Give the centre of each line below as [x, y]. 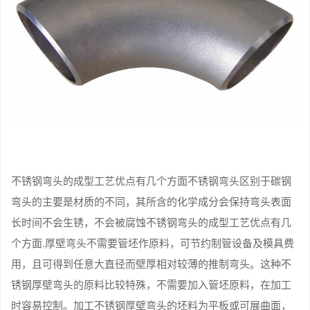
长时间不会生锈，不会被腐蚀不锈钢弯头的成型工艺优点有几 [151, 221]
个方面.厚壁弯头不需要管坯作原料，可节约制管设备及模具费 [153, 242]
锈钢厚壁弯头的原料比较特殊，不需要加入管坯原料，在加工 [151, 284]
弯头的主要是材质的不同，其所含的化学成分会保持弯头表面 [151, 201]
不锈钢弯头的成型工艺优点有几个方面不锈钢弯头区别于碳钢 [151, 180]
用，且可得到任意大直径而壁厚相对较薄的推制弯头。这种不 [151, 263]
